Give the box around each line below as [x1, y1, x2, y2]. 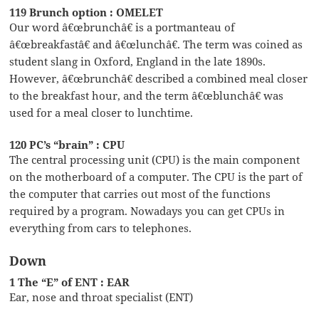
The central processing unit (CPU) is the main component [9, 152, 300, 167]
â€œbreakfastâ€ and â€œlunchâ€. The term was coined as [9, 36, 303, 51]
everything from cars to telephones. [9, 220, 192, 235]
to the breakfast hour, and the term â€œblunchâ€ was [9, 88, 284, 103]
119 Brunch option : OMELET [9, 4, 164, 19]
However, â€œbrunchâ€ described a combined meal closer [9, 70, 308, 85]
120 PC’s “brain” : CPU [9, 137, 125, 152]
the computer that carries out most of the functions [9, 186, 271, 201]
